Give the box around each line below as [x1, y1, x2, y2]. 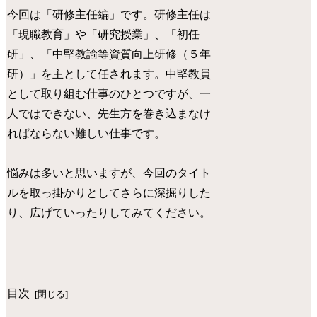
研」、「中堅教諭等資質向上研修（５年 [7, 47, 212, 60]
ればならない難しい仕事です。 [7, 127, 166, 139]
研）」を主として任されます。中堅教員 [7, 67, 212, 80]
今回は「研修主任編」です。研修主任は [7, 8, 212, 21]
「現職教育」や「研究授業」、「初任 [7, 28, 200, 40]
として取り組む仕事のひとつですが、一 [7, 87, 212, 100]
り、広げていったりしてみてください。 [7, 207, 212, 219]
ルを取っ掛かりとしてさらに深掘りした [7, 187, 212, 200]
